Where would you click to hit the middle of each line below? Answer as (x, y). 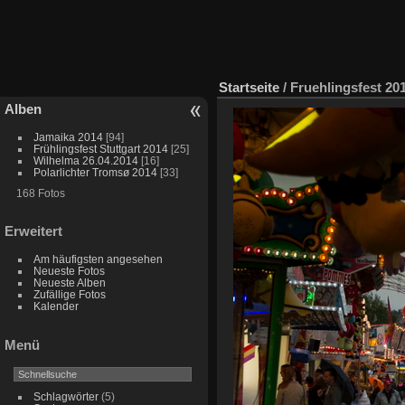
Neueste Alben (69, 283)
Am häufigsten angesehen (98, 259)
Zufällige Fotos (69, 295)
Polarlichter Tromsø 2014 (95, 172)
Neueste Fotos (69, 271)
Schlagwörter (66, 397)
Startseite (249, 87)
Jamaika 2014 (68, 137)
